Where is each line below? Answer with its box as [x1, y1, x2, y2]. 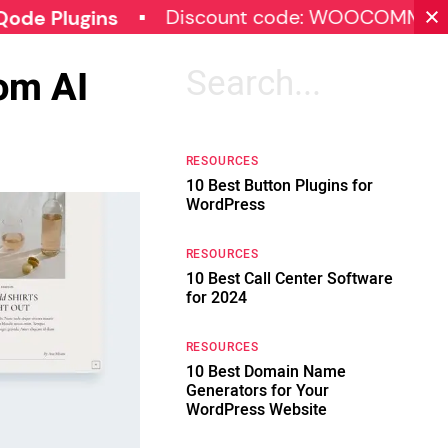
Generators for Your [185, 379, 329, 403]
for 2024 [185, 286, 247, 310]
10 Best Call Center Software [185, 267, 393, 291]
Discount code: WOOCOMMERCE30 [86, 4, 419, 30]
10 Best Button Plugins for [185, 174, 373, 198]
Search [185, 64, 242, 85]
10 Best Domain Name [185, 360, 346, 384]
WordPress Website [185, 398, 327, 422]
